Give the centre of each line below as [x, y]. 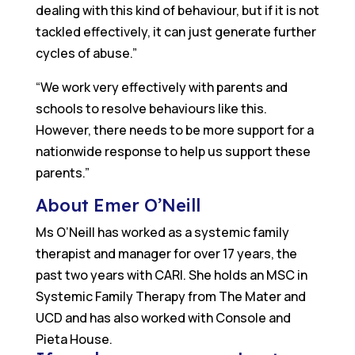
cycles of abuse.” [86, 53]
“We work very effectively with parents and [161, 88]
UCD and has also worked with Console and [163, 318]
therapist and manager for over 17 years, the [166, 254]
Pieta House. [74, 340]
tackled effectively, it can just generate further [176, 32]
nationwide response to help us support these [173, 152]
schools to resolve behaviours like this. [151, 109]
